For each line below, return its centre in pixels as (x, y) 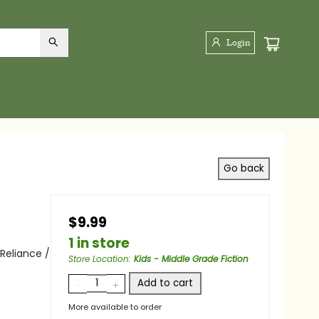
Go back (224, 169)
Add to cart (178, 295)
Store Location (112, 259)
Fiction (96, 270)
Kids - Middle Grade (189, 259)
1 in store (113, 243)
